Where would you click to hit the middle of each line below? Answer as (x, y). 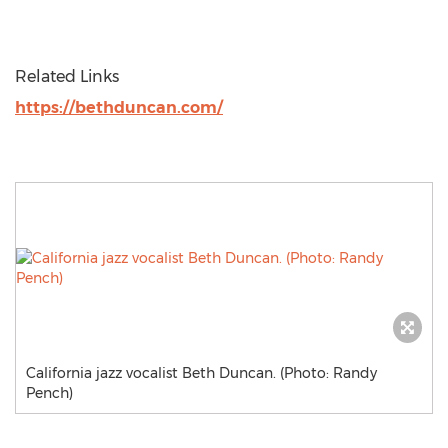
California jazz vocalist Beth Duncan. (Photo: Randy (201, 373)
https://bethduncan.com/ (119, 107)
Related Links (67, 76)
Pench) (49, 393)
